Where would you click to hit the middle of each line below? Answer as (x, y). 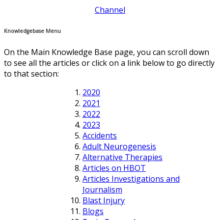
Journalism (102, 189)
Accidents (100, 135)
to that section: (31, 73)
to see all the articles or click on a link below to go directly (109, 63)
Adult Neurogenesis (119, 146)
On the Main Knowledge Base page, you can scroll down (107, 52)
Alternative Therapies (123, 157)
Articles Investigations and (131, 179)
